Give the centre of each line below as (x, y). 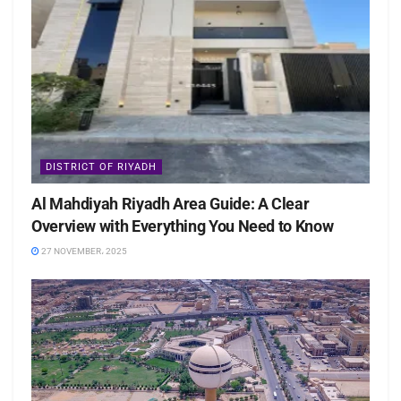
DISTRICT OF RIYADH (101, 167)
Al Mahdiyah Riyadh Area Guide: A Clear (171, 204)
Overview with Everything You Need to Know (183, 226)
